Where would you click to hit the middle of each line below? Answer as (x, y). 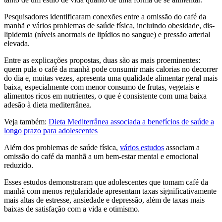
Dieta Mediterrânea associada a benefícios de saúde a (131, 121)
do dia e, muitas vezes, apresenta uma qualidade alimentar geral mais (111, 78)
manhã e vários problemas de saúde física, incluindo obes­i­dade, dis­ (109, 25)
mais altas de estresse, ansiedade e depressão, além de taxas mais (104, 200)
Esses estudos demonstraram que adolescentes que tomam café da (106, 182)
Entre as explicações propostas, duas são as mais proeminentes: (102, 60)
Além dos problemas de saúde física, (62, 147)
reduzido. (20, 165)
